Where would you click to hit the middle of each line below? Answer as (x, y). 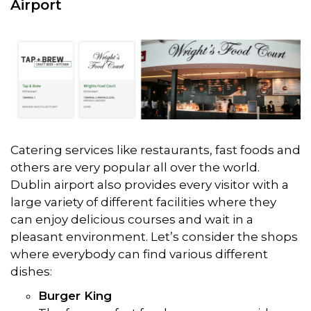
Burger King (75, 295)
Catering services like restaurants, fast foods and (155, 150)
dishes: (31, 271)
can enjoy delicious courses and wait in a (132, 219)
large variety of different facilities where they (143, 202)
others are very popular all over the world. (135, 167)
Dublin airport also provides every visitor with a (150, 184)
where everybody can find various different (139, 254)
